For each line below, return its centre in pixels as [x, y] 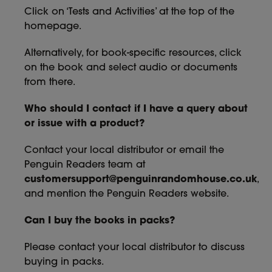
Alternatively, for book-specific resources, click [133, 53]
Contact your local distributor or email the [124, 151]
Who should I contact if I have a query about [136, 109]
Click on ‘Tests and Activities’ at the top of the [129, 12]
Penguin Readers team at [85, 165]
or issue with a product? [84, 124]
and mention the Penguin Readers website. [127, 194]
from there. [50, 83]
